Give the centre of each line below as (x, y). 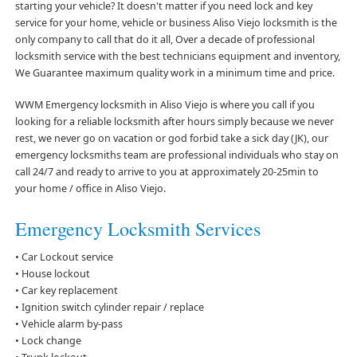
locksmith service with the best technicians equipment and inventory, (177, 56)
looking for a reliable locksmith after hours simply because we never (174, 121)
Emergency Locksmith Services (137, 228)
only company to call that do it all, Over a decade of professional (165, 39)
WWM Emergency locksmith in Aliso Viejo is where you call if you (165, 104)
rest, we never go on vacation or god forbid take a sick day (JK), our (171, 138)
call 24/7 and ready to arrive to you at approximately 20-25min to (167, 171)
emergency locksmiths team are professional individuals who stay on (177, 155)
